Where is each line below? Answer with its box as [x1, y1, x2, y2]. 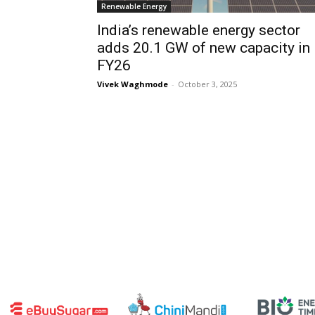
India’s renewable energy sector [97, 21, 300, 39]
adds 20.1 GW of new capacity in [97, 39, 310, 56]
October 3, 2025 [178, 78, 237, 89]
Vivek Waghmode [97, 78, 168, 89]
